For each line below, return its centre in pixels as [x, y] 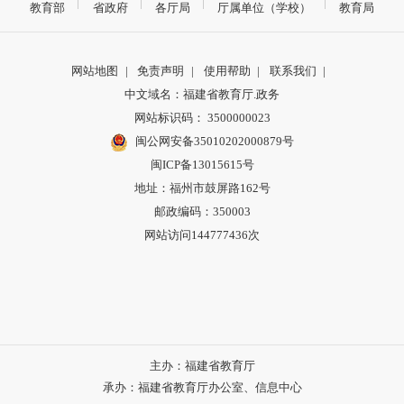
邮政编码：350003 [202, 212]
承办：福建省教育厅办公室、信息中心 [202, 388]
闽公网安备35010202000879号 [214, 142]
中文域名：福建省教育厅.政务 [202, 95]
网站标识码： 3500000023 [202, 118]
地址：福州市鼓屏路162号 [202, 188]
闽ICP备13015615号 [202, 165]
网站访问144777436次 [202, 235]
